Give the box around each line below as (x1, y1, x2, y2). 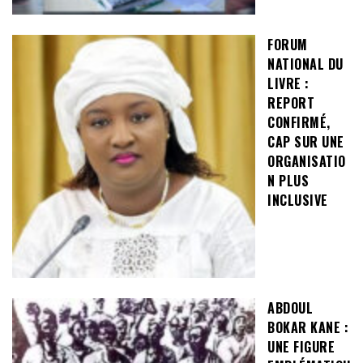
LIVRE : (267, 73, 310, 93)
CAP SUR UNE (267, 131, 344, 152)
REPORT (267, 92, 314, 113)
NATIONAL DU (267, 53, 344, 74)
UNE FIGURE (267, 336, 335, 357)
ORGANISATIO (267, 151, 346, 171)
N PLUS (267, 170, 309, 190)
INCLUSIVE (267, 190, 328, 210)
